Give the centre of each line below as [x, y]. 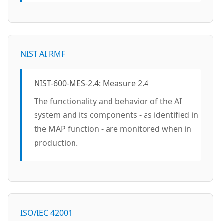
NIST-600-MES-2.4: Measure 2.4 [91, 83]
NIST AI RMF [43, 54]
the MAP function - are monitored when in [113, 129]
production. [56, 143]
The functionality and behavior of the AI [108, 101]
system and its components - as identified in [116, 115]
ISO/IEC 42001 [46, 213]
